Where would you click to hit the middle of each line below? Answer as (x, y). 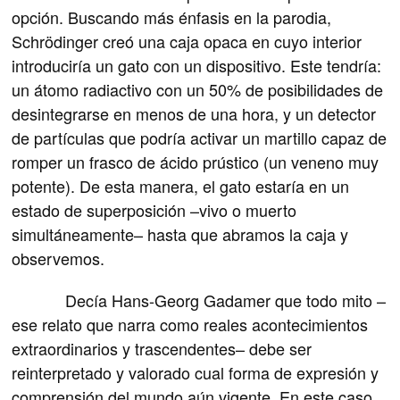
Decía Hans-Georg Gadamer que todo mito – (199, 300)
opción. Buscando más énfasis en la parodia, (172, 17)
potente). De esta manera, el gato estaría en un (181, 186)
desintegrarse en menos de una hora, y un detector (194, 114)
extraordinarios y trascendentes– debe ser (162, 349)
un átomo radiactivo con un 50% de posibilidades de (198, 90)
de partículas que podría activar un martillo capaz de (200, 138)
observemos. (58, 258)
